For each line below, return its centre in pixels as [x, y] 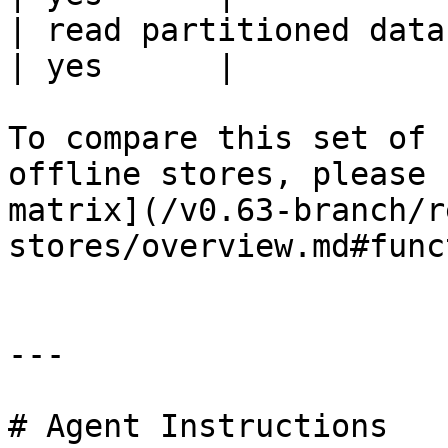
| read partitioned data [226, 30]
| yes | [122, 66]
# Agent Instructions [198, 426]
